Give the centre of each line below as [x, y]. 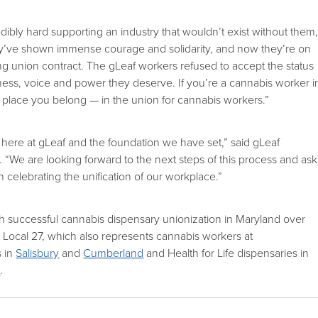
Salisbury [38, 253]
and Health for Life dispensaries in [226, 253]
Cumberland [114, 253]
